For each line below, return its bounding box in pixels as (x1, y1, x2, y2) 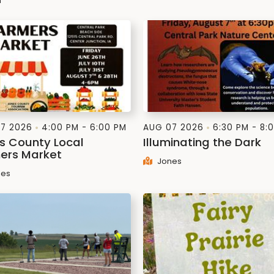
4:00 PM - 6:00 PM (42, 122, 127, 133)
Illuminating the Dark (143, 135, 261, 150)
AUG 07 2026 (143, 122, 204, 133)
